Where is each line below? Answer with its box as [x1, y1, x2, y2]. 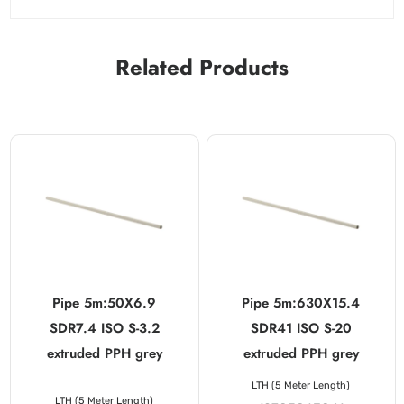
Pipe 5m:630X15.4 [242, 293, 361, 314]
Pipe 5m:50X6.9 [52, 293, 157, 314]
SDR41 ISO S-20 [250, 318, 352, 339]
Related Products [115, 50, 289, 83]
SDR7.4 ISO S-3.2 [49, 318, 160, 339]
